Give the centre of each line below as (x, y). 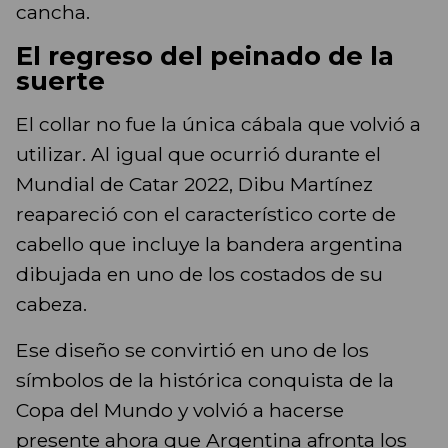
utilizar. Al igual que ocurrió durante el (198, 154)
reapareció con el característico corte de (206, 214)
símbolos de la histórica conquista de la (205, 380)
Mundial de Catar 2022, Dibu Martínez (194, 184)
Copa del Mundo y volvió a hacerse (180, 410)
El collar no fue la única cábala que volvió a (218, 124)
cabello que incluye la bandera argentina (209, 244)
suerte (60, 81)
